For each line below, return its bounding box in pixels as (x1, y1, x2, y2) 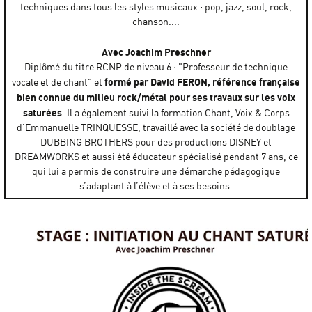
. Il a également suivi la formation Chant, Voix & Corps (61, 106, 290, 119)
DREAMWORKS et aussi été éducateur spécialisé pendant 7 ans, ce (14, 150, 298, 163)
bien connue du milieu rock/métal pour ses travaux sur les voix (17, 90, 295, 104)
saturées (22, 105, 62, 119)
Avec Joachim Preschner (101, 45, 211, 58)
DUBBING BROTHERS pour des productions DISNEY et (40, 135, 272, 148)
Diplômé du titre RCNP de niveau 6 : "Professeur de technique (24, 60, 288, 73)
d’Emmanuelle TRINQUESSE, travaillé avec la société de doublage (17, 120, 295, 134)
